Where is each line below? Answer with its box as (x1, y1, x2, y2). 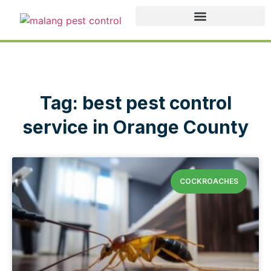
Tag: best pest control (39, 91, 232, 114)
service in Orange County (22, 116, 249, 138)
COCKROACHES (179, 176, 238, 186)
